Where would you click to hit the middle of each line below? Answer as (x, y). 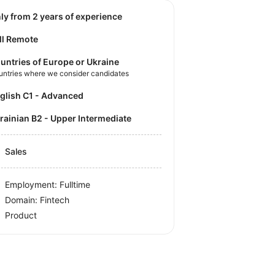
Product (21, 215)
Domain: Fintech (37, 199)
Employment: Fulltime (48, 184)
